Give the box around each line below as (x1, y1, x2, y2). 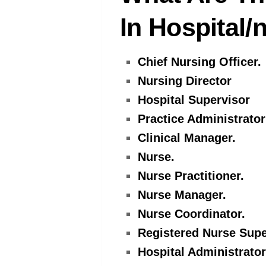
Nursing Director (138, 74, 232, 88)
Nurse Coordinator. (138, 207, 245, 221)
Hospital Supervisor (138, 93, 250, 107)
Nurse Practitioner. (138, 169, 244, 183)
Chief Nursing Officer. (138, 55, 261, 69)
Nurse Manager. (138, 188, 226, 202)
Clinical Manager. (138, 131, 236, 145)
